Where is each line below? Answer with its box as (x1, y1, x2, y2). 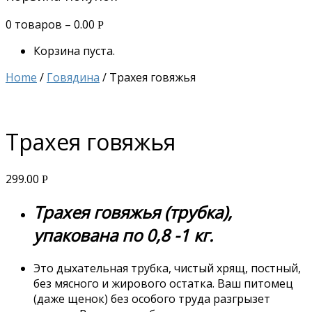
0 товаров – (6, 17, 74, 33)
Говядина (47, 70, 100, 86)
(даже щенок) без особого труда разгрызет (33, 291, 270, 307)
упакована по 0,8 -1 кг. (33, 224, 213, 247)
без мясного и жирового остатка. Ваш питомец (33, 276, 293, 292)
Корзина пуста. (33, 43, 115, 59)
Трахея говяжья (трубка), (33, 201, 232, 224)
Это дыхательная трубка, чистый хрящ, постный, (33, 260, 301, 276)
